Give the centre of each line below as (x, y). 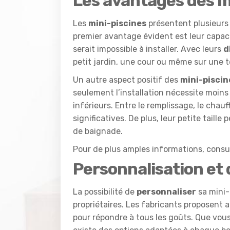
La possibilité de (105, 191)
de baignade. (98, 131)
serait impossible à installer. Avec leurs (148, 49)
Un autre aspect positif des (127, 80)
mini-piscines (117, 23)
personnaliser (166, 191)
